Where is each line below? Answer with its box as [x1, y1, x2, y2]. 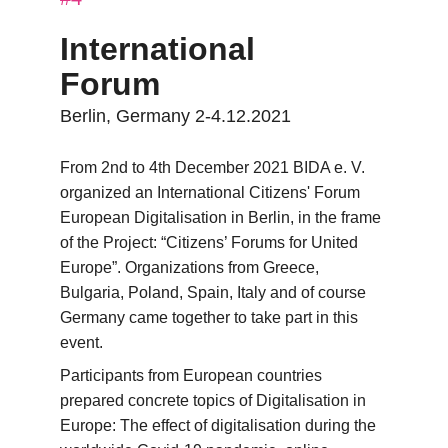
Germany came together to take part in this [60, 309, 362, 326]
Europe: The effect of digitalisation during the [60, 417, 380, 434]
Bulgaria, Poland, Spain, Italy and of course [60, 284, 370, 301]
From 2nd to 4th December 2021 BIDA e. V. [60, 159, 369, 176]
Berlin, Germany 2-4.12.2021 [60, 106, 291, 126]
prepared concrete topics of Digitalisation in [60, 392, 370, 409]
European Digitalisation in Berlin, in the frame [60, 209, 385, 226]
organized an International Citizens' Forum [60, 184, 364, 201]
